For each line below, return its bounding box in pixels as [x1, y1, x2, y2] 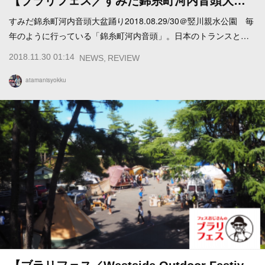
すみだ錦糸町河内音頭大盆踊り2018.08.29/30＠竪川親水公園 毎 [9, 15, 254, 27]
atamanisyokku [25, 75, 66, 84]
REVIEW [108, 53, 140, 63]
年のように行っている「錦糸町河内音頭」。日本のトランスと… [9, 30, 249, 42]
